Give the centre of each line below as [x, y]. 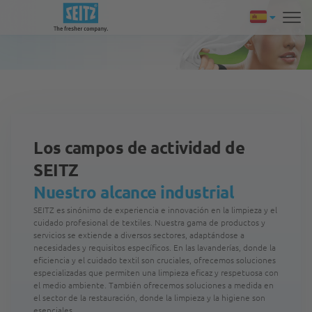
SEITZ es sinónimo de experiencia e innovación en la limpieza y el [155, 210]
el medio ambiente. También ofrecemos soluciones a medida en [154, 285]
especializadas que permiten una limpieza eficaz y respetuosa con [156, 272]
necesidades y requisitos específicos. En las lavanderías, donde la [155, 247]
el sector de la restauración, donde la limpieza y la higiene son [149, 297]
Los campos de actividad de [139, 147]
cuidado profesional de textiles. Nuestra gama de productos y [149, 222]
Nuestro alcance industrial [134, 192]
